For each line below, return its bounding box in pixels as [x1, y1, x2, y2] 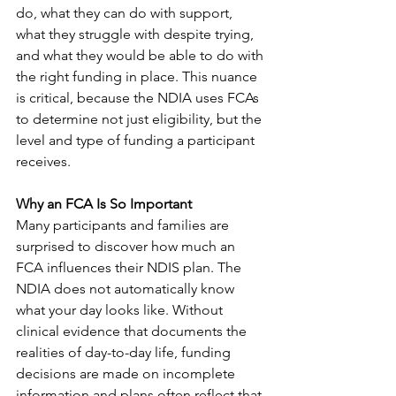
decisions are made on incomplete [16, 365, 239, 382]
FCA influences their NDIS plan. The [16, 259, 245, 276]
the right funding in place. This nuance [16, 68, 261, 85]
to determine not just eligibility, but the [16, 110, 265, 127]
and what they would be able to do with [16, 47, 267, 64]
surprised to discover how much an [16, 238, 239, 255]
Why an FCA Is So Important [16, 195, 192, 212]
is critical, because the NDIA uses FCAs [16, 89, 263, 106]
